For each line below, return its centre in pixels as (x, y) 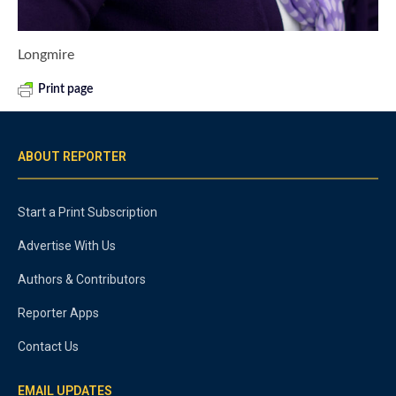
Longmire (46, 54)
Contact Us (48, 346)
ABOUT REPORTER (72, 156)
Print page (65, 89)
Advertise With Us (67, 245)
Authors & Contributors (82, 279)
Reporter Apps (58, 312)
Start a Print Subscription (88, 212)
